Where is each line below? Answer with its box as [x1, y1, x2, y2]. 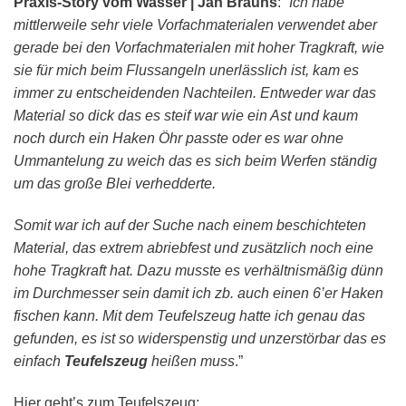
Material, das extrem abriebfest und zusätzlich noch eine [14, 240, 373, 256]
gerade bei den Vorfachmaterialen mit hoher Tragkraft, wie [14, 40, 384, 56]
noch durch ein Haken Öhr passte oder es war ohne [14, 130, 343, 147]
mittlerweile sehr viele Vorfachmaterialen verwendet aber [14, 17, 377, 34]
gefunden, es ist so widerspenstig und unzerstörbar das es [14, 331, 386, 347]
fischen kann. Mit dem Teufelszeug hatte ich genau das [14, 308, 365, 324]
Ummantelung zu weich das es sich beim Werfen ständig [14, 153, 377, 169]
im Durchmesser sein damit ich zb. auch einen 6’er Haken [14, 285, 383, 302]
